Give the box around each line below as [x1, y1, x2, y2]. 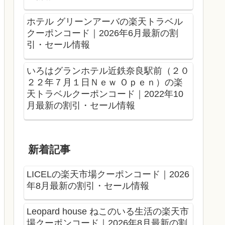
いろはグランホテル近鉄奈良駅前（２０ [27, 66, 189, 76]
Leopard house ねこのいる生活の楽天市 [27, 206, 189, 217]
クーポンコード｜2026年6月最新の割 [27, 28, 178, 39]
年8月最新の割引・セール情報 [27, 180, 149, 191]
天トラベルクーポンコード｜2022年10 [27, 89, 183, 99]
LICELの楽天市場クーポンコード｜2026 [27, 169, 189, 179]
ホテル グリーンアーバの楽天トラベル [27, 17, 183, 27]
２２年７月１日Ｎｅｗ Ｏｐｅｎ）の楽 [27, 77, 183, 88]
